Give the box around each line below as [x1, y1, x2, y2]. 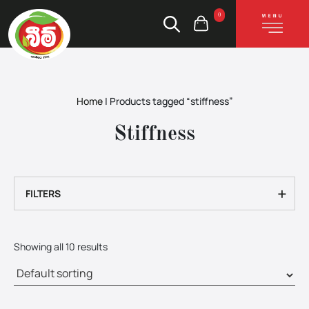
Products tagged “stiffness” [107, 94, 233, 108]
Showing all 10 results [14, 240, 108, 253]
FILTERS [26, 187, 61, 200]
